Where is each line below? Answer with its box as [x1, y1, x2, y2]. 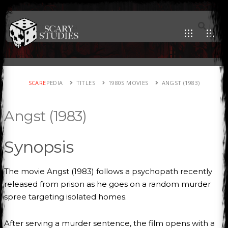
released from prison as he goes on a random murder [4, 179, 211, 189]
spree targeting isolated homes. [4, 192, 127, 202]
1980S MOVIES [108, 79, 149, 87]
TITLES [76, 79, 95, 87]
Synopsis [4, 137, 74, 157]
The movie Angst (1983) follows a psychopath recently [4, 166, 212, 176]
